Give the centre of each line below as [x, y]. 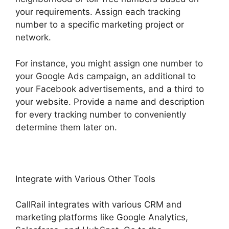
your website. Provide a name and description [110, 101]
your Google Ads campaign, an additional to [106, 76]
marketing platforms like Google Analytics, [102, 217]
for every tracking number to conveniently [101, 114]
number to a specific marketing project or [100, 25]
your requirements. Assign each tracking [98, 12]
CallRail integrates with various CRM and [99, 205]
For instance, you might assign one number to [109, 63]
